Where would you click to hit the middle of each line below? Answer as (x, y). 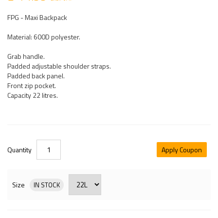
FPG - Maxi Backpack (37, 18)
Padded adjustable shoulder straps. (59, 66)
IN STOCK (47, 185)
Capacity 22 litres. (33, 95)
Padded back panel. (36, 76)
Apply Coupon (182, 149)
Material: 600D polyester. (44, 37)
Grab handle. (26, 56)
